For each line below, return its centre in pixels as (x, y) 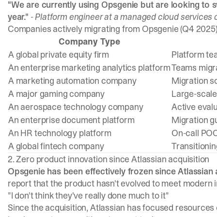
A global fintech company (56, 146)
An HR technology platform (60, 133)
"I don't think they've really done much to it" (88, 195)
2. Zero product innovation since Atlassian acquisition (109, 159)
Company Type (89, 41)
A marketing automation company (72, 81)
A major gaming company (57, 94)
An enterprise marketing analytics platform (89, 68)
